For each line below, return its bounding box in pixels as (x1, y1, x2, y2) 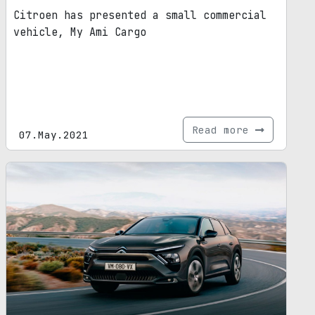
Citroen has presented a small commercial (13, 8, 266, 22)
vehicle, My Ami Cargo (13, 25, 146, 39)
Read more (192, 122, 255, 136)
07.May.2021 (19, 127, 89, 141)
